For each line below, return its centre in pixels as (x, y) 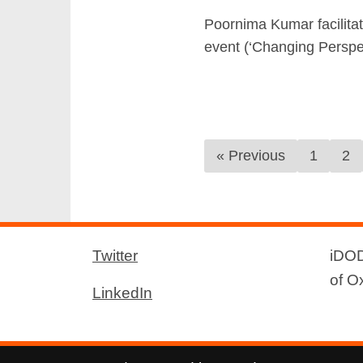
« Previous (251, 156)
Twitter (115, 255)
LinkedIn (122, 292)
